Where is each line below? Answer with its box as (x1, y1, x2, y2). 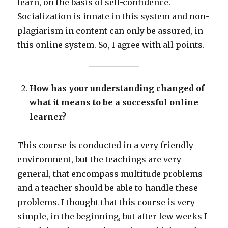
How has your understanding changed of (30, 83, 205, 94)
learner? (30, 111, 67, 122)
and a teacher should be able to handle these (17, 183, 198, 193)
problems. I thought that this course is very (17, 197, 195, 208)
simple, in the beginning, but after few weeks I (17, 211, 208, 222)
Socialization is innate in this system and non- (17, 11, 210, 22)
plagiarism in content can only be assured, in (17, 25, 204, 36)
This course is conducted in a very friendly (17, 140, 194, 151)
